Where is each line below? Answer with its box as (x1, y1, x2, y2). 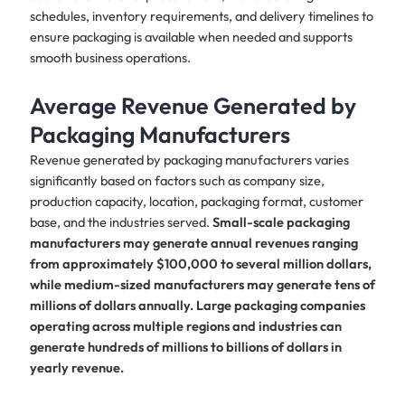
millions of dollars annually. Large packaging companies (29, 296, 365, 314)
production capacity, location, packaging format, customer (29, 192, 363, 210)
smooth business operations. (29, 49, 191, 67)
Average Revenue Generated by (29, 90, 356, 120)
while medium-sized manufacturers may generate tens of (29, 275, 375, 293)
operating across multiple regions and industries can (29, 316, 342, 334)
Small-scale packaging (212, 212, 350, 231)
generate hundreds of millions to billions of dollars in (29, 337, 342, 355)
